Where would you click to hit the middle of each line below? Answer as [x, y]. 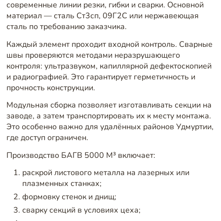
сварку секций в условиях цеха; [81, 210]
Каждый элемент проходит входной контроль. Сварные [109, 44]
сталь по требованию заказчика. [66, 27]
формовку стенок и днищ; [69, 197]
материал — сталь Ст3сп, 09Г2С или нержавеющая [102, 16]
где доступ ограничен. [47, 138]
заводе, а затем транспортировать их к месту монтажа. [109, 116]
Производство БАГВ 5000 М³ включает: [81, 155]
